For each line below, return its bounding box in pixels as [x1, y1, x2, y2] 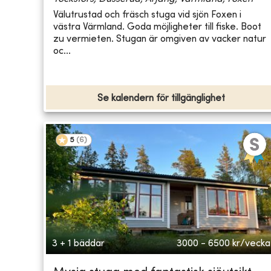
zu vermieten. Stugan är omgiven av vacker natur [53, 34, 266, 44]
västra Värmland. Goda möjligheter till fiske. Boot [53, 22, 261, 32]
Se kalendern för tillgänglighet [97, 94, 226, 104]
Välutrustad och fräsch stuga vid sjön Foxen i [53, 10, 241, 20]
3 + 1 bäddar [52, 239, 105, 249]
